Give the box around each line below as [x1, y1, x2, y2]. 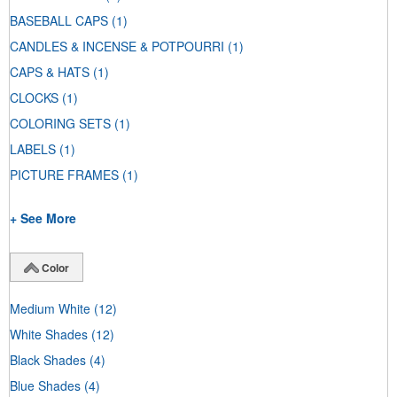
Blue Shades [10, 376, 81, 394]
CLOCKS [10, 89, 58, 107]
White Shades [10, 324, 88, 343]
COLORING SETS [10, 114, 111, 133]
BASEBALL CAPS [10, 12, 108, 30]
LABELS [10, 140, 56, 159]
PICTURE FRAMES [10, 166, 119, 184]
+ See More [10, 209, 76, 228]
